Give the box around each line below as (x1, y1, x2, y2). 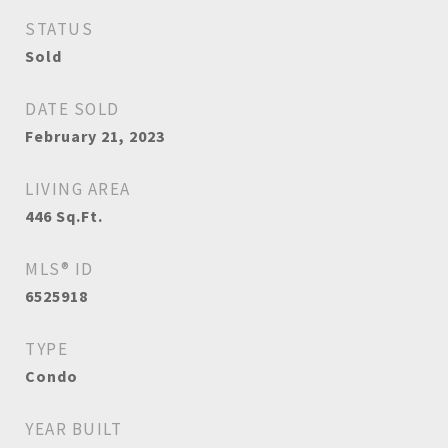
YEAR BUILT (25, 418, 122, 440)
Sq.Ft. (56, 206, 103, 226)
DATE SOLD (25, 98, 120, 120)
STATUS (25, 18, 93, 40)
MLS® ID (25, 258, 94, 280)
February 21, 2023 (25, 126, 165, 146)
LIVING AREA (25, 178, 131, 200)
